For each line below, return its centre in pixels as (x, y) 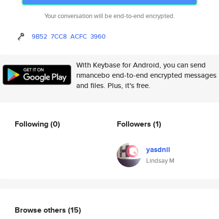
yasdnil (158, 150)
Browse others (41, 210)
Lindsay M (160, 161)
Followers (135, 124)
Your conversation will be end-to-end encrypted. (109, 16)
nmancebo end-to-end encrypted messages (146, 75)
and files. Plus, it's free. (113, 85)
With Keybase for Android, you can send (141, 65)
